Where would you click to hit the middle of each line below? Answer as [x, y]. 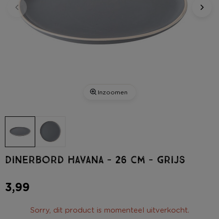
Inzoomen [112, 92]
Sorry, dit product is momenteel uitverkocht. [109, 210]
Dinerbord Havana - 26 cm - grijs [95, 160]
